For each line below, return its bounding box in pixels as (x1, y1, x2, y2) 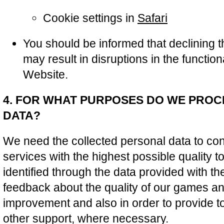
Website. (23, 68, 68, 81)
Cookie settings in (43, 11, 137, 24)
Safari (137, 11, 167, 24)
